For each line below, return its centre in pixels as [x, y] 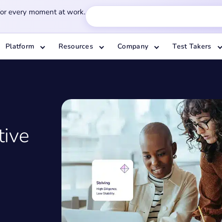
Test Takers [192, 46]
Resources [76, 46]
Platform [20, 46]
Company [133, 46]
